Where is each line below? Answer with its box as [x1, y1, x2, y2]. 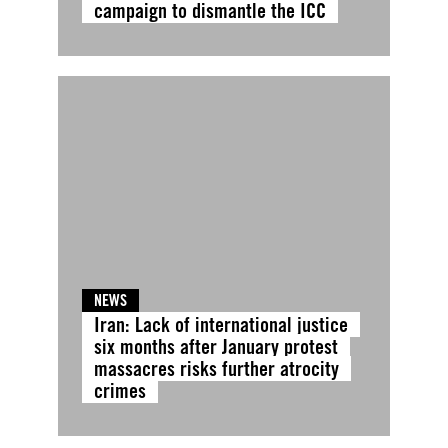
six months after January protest [93, 333, 338, 359]
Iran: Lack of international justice [93, 311, 348, 337]
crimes [93, 377, 146, 403]
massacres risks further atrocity [93, 355, 339, 381]
